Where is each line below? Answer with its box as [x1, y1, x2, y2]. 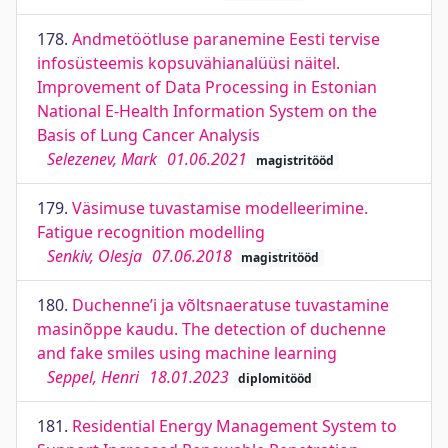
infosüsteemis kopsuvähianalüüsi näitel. [37, 52, 340, 74]
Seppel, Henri [47, 366, 139, 388]
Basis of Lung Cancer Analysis [37, 124, 260, 146]
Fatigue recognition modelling [37, 221, 265, 243]
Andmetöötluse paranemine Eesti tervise [72, 28, 380, 50]
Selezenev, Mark [47, 148, 157, 170]
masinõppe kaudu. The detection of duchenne [37, 318, 386, 340]
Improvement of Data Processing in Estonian [37, 76, 377, 98]
